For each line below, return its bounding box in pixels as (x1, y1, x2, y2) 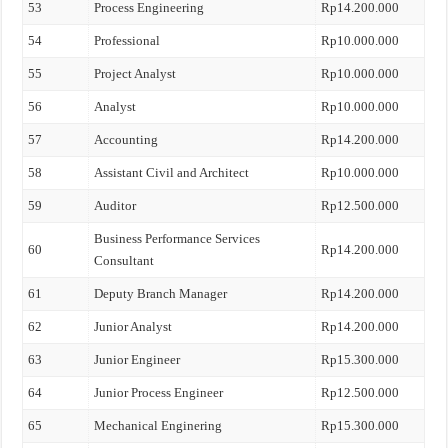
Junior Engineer (94, 352, 181, 367)
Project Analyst (94, 66, 177, 81)
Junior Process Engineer (94, 385, 224, 400)
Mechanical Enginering (94, 418, 223, 433)
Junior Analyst (94, 319, 173, 334)
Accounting (94, 132, 159, 147)
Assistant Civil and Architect (94, 165, 250, 180)
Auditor (94, 198, 137, 213)
